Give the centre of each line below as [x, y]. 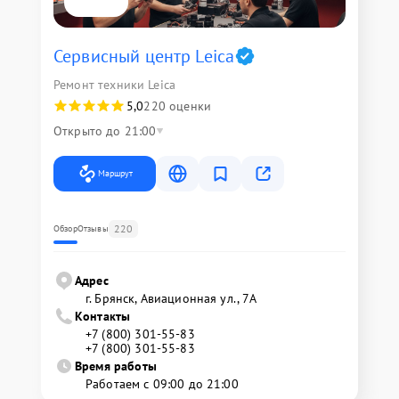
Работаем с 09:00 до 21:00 [162, 384]
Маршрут [115, 173]
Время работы [116, 366]
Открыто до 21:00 [105, 131]
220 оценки [177, 106]
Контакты [103, 316]
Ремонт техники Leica [114, 85]
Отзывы [93, 228]
